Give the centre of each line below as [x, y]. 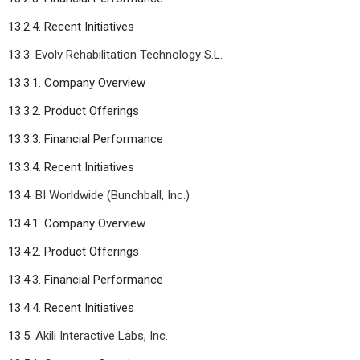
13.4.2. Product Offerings [74, 251]
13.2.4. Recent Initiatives [71, 26]
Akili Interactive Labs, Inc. [102, 335]
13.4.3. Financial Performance [86, 279]
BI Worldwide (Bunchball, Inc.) [112, 195]
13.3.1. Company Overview [77, 82]
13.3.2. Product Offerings [74, 110]
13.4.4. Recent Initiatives [71, 307]
